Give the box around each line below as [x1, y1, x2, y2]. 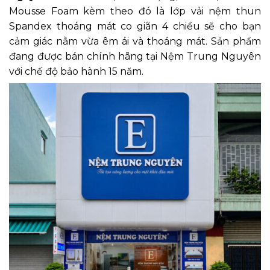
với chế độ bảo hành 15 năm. [9, 65, 143, 77]
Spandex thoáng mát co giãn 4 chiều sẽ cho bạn [9, 20, 261, 32]
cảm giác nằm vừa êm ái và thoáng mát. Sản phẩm [9, 35, 261, 47]
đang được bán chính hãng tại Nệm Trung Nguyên [9, 50, 261, 62]
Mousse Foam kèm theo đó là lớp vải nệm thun [9, 5, 261, 17]
